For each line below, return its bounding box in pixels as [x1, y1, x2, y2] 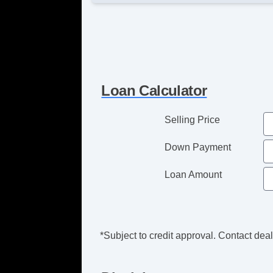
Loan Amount [165, 169, 222, 180]
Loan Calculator [101, 82, 207, 99]
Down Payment [165, 141, 232, 152]
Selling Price [165, 114, 221, 125]
